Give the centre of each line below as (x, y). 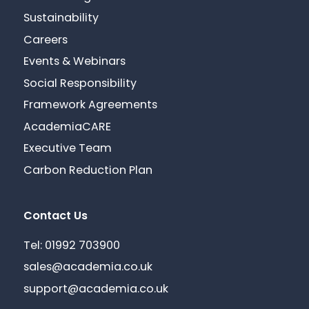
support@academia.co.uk (96, 289)
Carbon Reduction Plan (88, 171)
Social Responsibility (80, 84)
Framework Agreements (91, 106)
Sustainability (61, 19)
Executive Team (68, 149)
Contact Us (56, 216)
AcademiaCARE (68, 127)
